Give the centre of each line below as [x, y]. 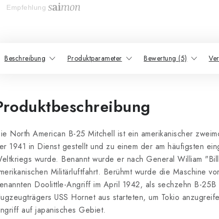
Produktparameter [95, 58]
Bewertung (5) [165, 58]
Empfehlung [26, 8]
